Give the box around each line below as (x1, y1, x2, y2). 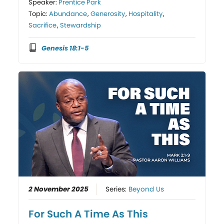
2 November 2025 (28, 184, 89, 194)
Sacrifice (28, 20, 57, 30)
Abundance (49, 8, 87, 18)
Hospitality (128, 8, 163, 18)
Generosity (90, 8, 125, 18)
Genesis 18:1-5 (41, 43, 88, 53)
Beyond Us (128, 184, 164, 194)
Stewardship (60, 20, 101, 30)
